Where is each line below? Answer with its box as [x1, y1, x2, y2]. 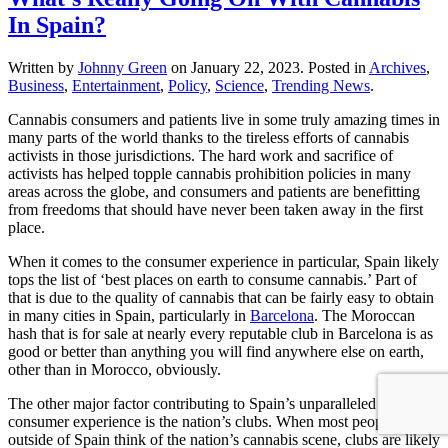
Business [8, 77, 64, 95]
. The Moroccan [314, 307, 415, 325]
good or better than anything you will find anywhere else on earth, [8, 343, 424, 361]
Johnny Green [78, 59, 167, 77]
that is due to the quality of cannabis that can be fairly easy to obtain [8, 289, 434, 307]
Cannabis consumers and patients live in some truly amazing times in [8, 111, 440, 129]
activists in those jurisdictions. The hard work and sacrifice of [8, 147, 393, 165]
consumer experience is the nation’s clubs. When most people [8, 413, 394, 431]
